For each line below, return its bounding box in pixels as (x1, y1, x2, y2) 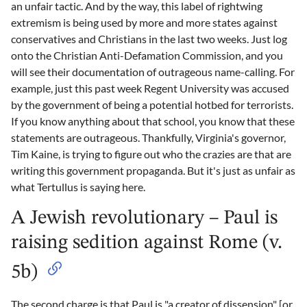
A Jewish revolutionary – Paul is (11, 208, 278, 228)
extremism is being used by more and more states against (11, 15, 278, 29)
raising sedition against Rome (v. (11, 232, 282, 253)
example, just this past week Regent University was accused (11, 81, 289, 95)
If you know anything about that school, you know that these (11, 114, 295, 127)
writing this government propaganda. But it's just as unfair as (11, 163, 295, 177)
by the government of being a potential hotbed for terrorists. (11, 97, 293, 111)
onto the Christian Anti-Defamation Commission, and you (11, 48, 283, 62)
